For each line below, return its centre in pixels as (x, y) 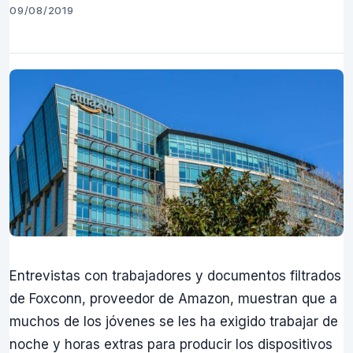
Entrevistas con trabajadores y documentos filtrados (175, 276)
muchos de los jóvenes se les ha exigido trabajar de (174, 321)
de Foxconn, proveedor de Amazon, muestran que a (173, 299)
